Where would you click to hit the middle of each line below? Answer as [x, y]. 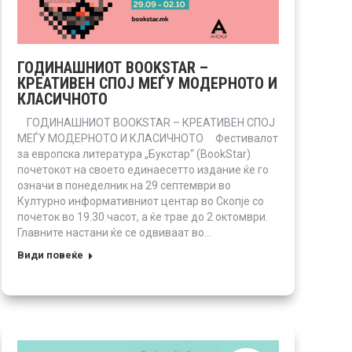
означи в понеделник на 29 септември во [124, 185]
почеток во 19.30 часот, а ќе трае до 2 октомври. [143, 216]
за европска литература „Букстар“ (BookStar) [134, 154]
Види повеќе [50, 255]
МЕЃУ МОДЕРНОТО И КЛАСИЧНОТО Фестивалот [148, 138]
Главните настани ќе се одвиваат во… [114, 232]
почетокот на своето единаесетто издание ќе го [143, 169]
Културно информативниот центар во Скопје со [141, 201]
